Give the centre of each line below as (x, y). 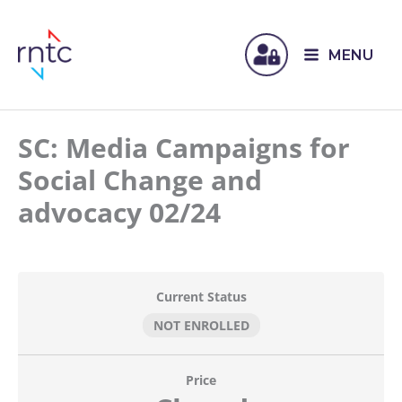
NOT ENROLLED (201, 325)
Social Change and (140, 180)
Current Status (201, 297)
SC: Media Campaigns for (184, 148)
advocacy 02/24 (119, 212)
